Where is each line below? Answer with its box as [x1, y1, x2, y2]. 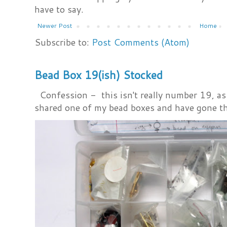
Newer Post [37, 21, 72, 30]
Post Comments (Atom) [92, 35, 190, 49]
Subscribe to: [34, 35, 92, 49]
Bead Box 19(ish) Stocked [34, 67, 163, 83]
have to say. [34, 2, 84, 16]
